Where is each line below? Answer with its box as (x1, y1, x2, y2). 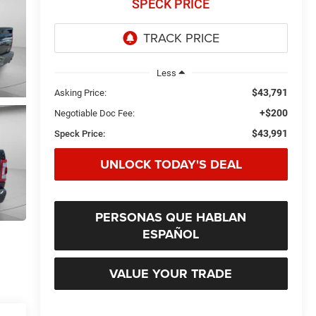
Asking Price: (54, 87, 107, 98)
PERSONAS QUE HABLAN (95, 207, 247, 226)
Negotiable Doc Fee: (54, 107, 135, 119)
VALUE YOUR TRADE (109, 264, 233, 283)
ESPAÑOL (142, 224, 200, 243)
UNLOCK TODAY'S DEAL (99, 154, 242, 174)
